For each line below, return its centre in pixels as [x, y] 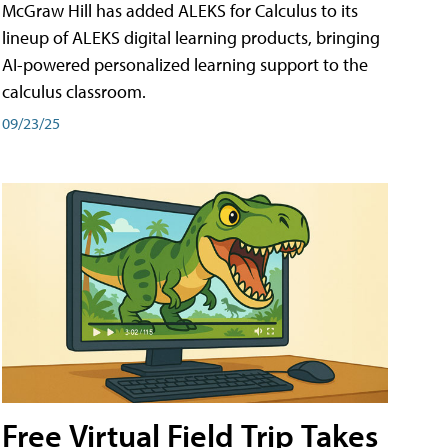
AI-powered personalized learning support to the [185, 65]
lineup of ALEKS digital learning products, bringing [191, 38]
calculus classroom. [74, 92]
